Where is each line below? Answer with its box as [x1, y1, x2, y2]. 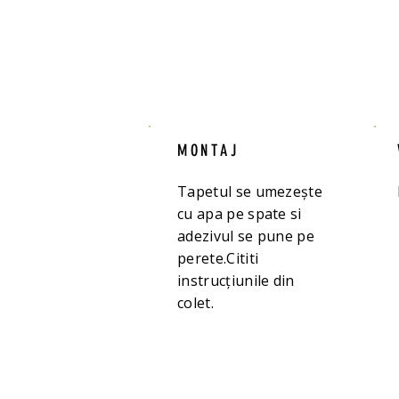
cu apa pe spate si [177, 204, 302, 224]
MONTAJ [177, 141, 240, 160]
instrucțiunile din [177, 271, 295, 290]
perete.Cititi [177, 248, 259, 268]
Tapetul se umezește [177, 182, 323, 201]
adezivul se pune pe [177, 226, 315, 246]
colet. [177, 293, 218, 313]
